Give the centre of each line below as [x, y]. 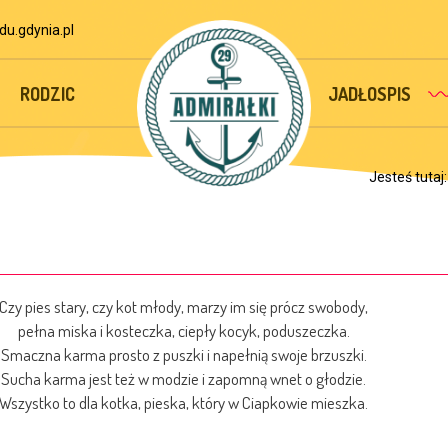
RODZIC [47, 94]
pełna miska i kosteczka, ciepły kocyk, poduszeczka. [183, 330]
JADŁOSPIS [370, 94]
